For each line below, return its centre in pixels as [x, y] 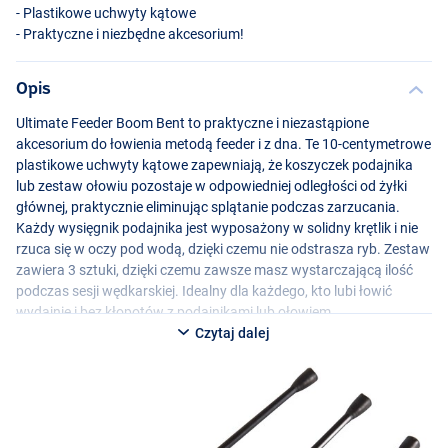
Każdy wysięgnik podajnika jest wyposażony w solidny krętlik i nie [217, 227]
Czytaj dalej [231, 332]
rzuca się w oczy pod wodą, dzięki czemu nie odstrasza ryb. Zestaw [223, 248]
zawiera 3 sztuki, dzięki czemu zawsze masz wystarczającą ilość [214, 269]
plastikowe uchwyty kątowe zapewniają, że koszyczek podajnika [214, 164]
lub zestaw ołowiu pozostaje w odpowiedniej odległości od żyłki [211, 185]
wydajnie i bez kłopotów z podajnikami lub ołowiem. [175, 311]
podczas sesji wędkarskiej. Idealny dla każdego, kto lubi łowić [204, 290]
